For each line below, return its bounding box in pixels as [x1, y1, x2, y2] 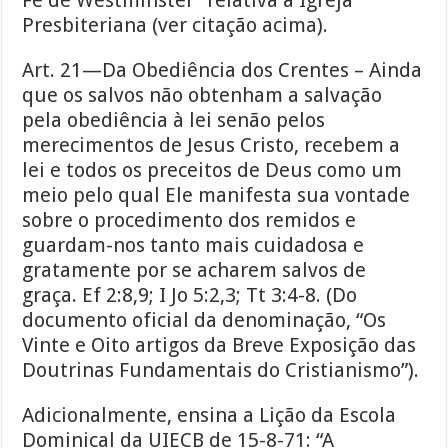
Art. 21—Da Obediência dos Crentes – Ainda [22, 58, 423, 83]
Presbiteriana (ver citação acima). [22, 13, 329, 38]
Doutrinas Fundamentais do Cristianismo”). [22, 358, 420, 383]
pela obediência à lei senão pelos [22, 108, 326, 133]
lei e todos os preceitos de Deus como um [22, 158, 403, 183]
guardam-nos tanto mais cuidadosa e [22, 233, 365, 258]
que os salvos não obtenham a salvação [22, 83, 383, 108]
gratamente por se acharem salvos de [22, 258, 367, 283]
